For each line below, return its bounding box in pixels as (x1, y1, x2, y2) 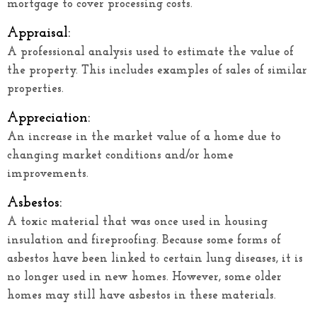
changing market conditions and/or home (7, 149, 234, 161)
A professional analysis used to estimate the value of (7, 45, 294, 58)
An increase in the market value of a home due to (7, 130, 281, 143)
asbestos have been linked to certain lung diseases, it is (7, 252, 303, 265)
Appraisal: (7, 25, 70, 40)
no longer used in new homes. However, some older (7, 270, 282, 283)
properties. (7, 82, 64, 95)
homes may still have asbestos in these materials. (7, 289, 276, 301)
